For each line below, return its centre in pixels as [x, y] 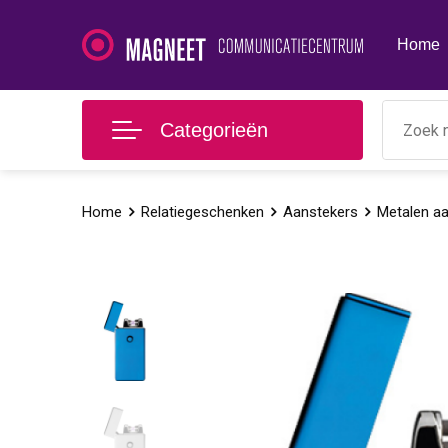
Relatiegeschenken [202, 212]
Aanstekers [320, 212]
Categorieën [213, 130]
